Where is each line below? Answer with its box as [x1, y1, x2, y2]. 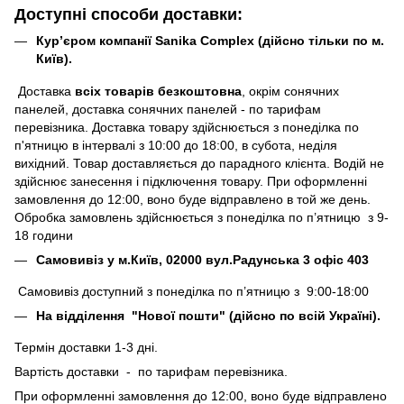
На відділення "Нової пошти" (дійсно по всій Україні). [36, 308, 384, 323]
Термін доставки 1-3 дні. [14, 340, 161, 355]
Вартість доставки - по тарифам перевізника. [14, 364, 288, 380]
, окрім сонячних [242, 83, 339, 98]
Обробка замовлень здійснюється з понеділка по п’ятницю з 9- [14, 209, 389, 225]
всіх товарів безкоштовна [75, 83, 242, 98]
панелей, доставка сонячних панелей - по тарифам [14, 101, 321, 116]
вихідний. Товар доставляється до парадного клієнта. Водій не [14, 155, 384, 170]
